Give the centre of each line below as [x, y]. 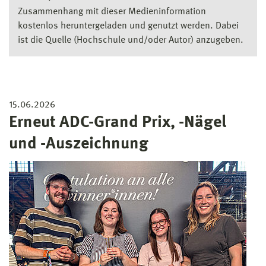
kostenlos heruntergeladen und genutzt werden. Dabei [128, 26]
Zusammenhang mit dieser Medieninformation [112, 12]
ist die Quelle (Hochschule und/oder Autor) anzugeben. [131, 40]
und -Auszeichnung [79, 144]
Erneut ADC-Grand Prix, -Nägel [118, 123]
